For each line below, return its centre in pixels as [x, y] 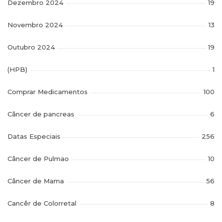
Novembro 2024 [35, 25]
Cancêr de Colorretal [42, 203]
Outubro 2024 [31, 47]
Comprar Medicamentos [48, 92]
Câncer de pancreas [41, 114]
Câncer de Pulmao [38, 159]
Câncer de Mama [36, 181]
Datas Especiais [34, 137]
